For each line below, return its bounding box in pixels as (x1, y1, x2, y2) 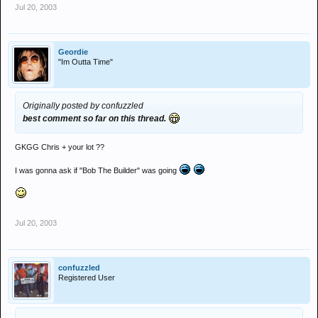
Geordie (58, 48, 88, 56)
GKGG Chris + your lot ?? (15, 143, 104, 151)
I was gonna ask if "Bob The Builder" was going (15, 166, 179, 175)
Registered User (58, 273, 115, 282)
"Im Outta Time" (58, 57, 113, 66)
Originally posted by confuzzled (23, 101, 143, 111)
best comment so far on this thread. (23, 114, 168, 124)
